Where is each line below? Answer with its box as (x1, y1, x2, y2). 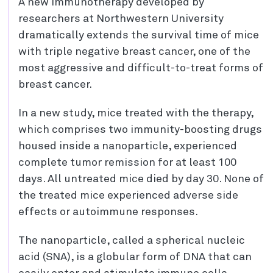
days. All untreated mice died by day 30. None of (18, 174, 264, 185)
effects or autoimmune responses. (18, 207, 198, 218)
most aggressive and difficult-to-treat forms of (18, 63, 263, 74)
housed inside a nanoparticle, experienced (18, 141, 237, 152)
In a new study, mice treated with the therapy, (18, 108, 253, 119)
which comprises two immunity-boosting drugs (18, 124, 262, 136)
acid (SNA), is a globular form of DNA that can (18, 252, 252, 263)
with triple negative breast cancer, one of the (18, 46, 250, 58)
